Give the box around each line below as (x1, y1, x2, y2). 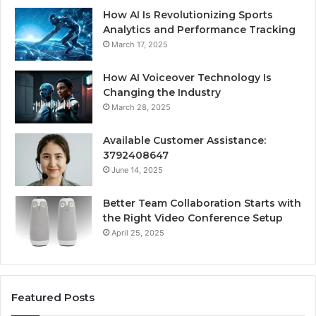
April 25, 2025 (111, 227, 164, 238)
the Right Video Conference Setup (103, 211, 283, 224)
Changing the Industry (103, 85, 221, 99)
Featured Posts (11, 290, 95, 304)
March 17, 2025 (111, 39, 168, 49)
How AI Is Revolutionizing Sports (103, 8, 273, 21)
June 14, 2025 (111, 164, 163, 175)
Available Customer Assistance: (103, 133, 266, 147)
